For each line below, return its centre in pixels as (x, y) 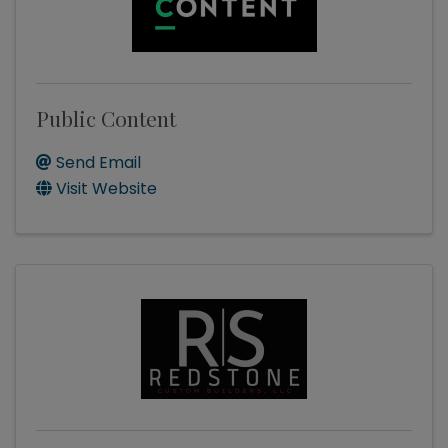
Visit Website (106, 189)
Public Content (106, 118)
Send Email (98, 163)
